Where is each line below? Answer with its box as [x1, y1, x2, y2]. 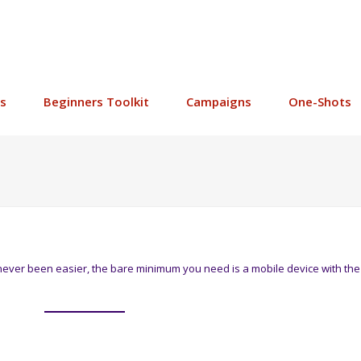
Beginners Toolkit [44, 93, 149, 110]
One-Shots [288, 93, 351, 110]
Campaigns [186, 93, 251, 110]
